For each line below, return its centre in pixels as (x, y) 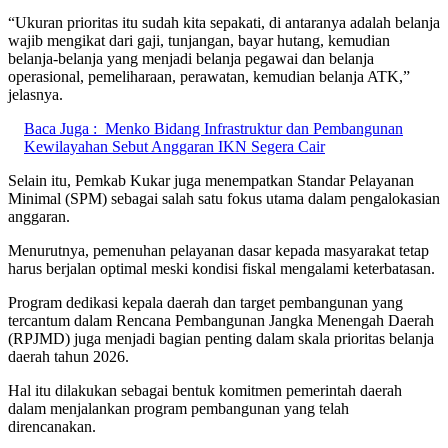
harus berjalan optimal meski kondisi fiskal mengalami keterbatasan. (221, 268)
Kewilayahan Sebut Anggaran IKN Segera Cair (174, 146)
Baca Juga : (60, 128)
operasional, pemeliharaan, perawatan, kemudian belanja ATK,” (209, 76)
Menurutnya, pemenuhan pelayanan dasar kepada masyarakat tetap (218, 250)
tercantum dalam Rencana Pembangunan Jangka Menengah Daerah (221, 320)
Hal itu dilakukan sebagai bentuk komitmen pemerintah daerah (205, 390)
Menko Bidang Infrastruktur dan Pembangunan (254, 128)
